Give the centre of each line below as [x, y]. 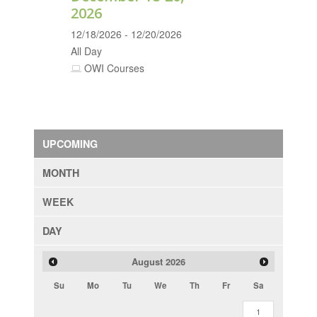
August [147, 261]
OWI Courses [113, 68]
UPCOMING [70, 144]
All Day [87, 51]
